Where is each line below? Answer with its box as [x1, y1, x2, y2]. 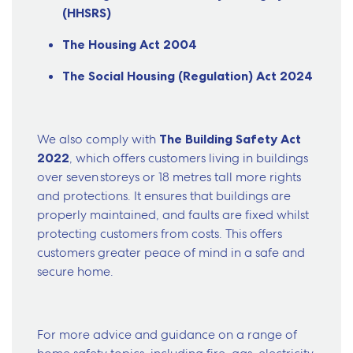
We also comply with [37, 131, 159, 148]
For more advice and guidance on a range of [37, 326, 297, 344]
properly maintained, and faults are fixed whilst [37, 206, 309, 224]
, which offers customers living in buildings [69, 150, 308, 167]
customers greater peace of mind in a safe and [37, 244, 305, 262]
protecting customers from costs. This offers [37, 225, 282, 243]
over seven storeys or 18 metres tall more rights [37, 169, 301, 186]
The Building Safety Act [159, 131, 301, 147]
